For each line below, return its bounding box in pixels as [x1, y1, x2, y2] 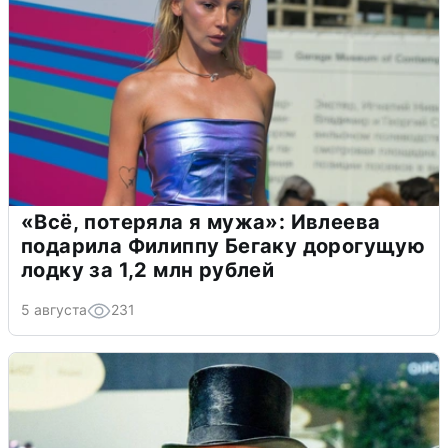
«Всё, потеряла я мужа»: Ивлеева [21, 210, 381, 235]
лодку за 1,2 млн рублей [21, 258, 275, 283]
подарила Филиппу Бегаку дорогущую [21, 234, 426, 259]
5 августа [21, 301, 87, 319]
